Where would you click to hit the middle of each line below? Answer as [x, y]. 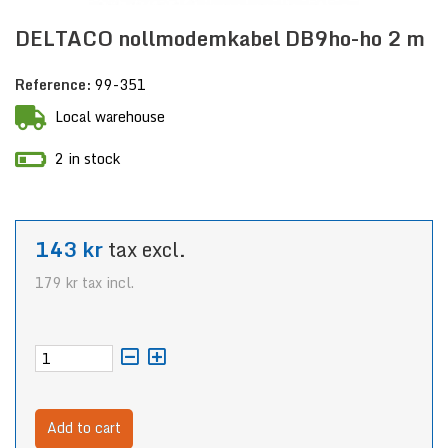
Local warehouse [108, 116]
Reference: [53, 84]
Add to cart [84, 428]
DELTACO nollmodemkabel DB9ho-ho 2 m [220, 38]
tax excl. [144, 250]
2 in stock [85, 158]
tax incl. [106, 283]
